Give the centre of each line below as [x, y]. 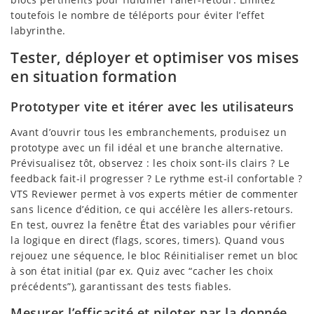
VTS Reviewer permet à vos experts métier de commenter [155, 194]
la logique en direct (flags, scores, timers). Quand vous [148, 240]
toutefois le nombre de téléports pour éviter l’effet [137, 15]
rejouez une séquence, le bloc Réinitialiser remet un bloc [155, 256]
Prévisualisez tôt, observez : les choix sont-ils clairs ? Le [150, 163]
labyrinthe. [38, 30]
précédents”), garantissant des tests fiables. [121, 287]
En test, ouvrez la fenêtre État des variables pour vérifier [153, 225]
